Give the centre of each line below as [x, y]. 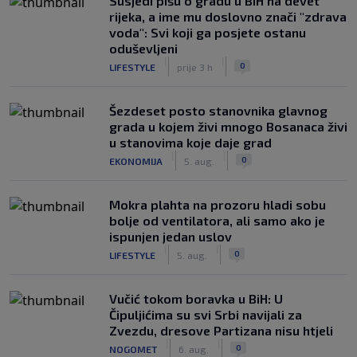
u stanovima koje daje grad [190, 142]
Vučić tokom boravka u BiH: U [196, 298]
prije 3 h [195, 67]
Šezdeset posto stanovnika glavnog [218, 110]
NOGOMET [133, 349]
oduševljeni [143, 48]
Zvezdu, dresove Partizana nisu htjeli [221, 330]
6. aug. [194, 349]
